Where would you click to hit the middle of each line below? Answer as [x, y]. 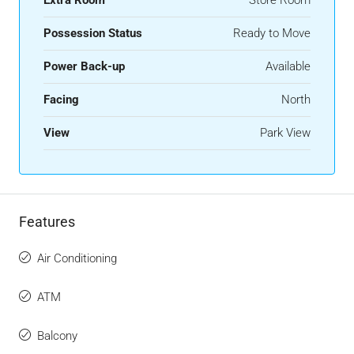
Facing [61, 99]
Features [47, 221]
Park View [285, 132]
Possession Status [93, 33]
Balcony [57, 335]
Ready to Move [272, 33]
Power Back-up [84, 66]
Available [288, 66]
